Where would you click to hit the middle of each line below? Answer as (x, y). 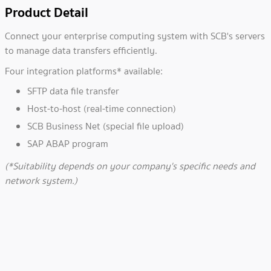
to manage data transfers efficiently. (81, 51)
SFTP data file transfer (73, 91)
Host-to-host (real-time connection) (102, 109)
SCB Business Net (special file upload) (106, 126)
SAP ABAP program (68, 144)
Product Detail (47, 12)
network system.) (41, 181)
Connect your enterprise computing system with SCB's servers (135, 36)
